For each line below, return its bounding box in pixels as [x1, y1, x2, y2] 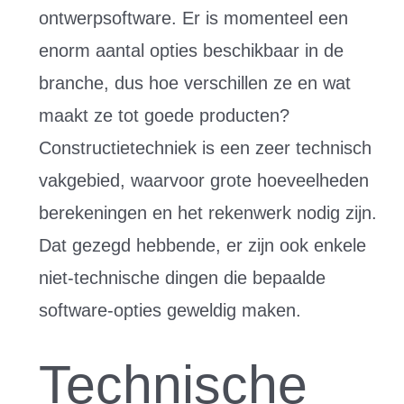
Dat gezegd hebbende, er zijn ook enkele [38, 235, 366, 255]
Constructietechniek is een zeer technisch [38, 138, 372, 158]
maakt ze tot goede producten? [38, 106, 289, 125]
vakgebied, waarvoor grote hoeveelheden [38, 170, 369, 190]
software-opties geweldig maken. [38, 300, 301, 320]
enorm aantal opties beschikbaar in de [38, 41, 344, 60]
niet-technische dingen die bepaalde [38, 268, 326, 288]
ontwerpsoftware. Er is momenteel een [38, 8, 348, 28]
